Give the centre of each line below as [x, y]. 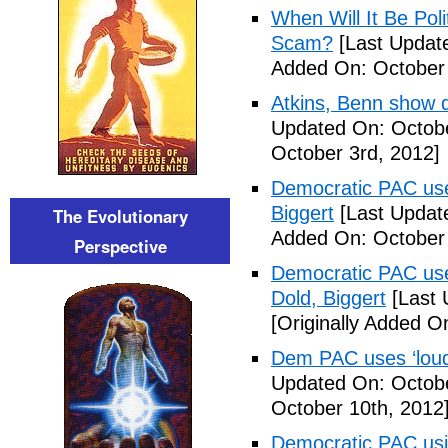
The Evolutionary [120, 216]
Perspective [120, 246]
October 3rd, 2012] [355, 153]
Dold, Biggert [328, 298]
